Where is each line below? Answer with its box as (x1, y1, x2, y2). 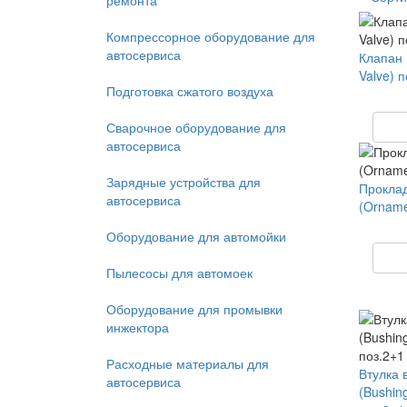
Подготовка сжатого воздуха (106, 82, 273, 100)
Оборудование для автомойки (106, 227, 286, 245)
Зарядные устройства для (106, 173, 261, 191)
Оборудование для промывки (106, 300, 283, 318)
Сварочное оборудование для (106, 118, 286, 136)
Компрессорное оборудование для (106, 27, 315, 45)
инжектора (106, 318, 169, 336)
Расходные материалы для (106, 354, 269, 372)
